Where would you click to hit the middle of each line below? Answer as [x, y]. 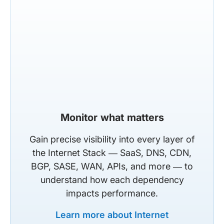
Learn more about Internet [112, 214]
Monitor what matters [112, 117]
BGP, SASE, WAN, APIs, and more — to [112, 166]
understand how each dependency [112, 179]
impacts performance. [112, 193]
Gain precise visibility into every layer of [112, 139]
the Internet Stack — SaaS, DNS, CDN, [112, 152]
